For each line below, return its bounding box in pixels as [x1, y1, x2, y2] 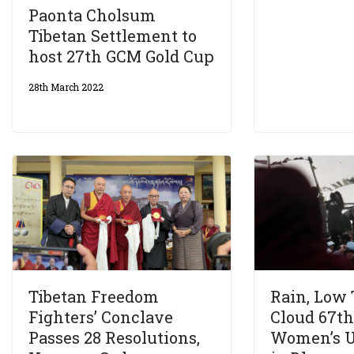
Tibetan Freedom [28, 286, 159, 307]
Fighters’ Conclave [28, 307, 173, 328]
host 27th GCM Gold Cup [28, 46, 214, 67]
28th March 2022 [28, 81, 104, 94]
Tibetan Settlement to [28, 25, 197, 47]
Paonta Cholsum [28, 5, 156, 26]
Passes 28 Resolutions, [28, 327, 200, 348]
